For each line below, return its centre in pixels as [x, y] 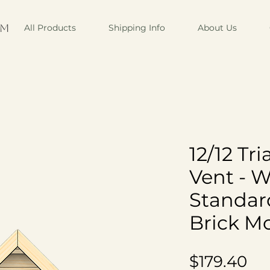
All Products [50, 28]
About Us [217, 28]
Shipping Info [137, 28]
